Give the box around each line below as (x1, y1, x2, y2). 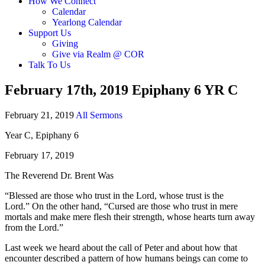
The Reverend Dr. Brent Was (5, 170, 114, 180)
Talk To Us (28, 60, 70, 70)
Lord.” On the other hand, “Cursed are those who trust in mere (5, 201, 238, 211)
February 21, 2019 (5, 109, 74, 120)
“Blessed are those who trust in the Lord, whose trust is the (5, 190, 224, 201)
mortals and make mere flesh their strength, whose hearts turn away (5, 211, 255, 222)
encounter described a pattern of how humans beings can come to (5, 253, 248, 263)
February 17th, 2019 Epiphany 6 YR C (5, 82, 238, 98)
